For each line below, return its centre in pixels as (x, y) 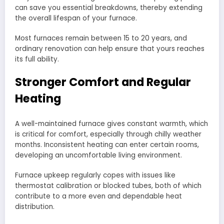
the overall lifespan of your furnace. (76, 18)
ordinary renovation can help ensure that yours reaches (110, 48)
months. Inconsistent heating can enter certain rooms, (107, 144)
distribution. (35, 206)
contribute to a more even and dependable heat (98, 196)
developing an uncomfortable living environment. (98, 155)
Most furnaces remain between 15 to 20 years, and (101, 38)
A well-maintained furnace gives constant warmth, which (111, 123)
